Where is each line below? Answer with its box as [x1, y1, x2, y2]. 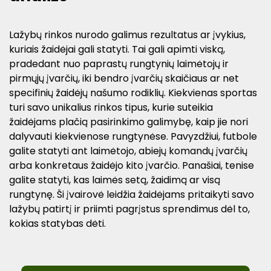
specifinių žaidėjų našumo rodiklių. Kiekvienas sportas [9, 86, 257, 100]
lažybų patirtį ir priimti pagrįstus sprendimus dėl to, [9, 202, 250, 217]
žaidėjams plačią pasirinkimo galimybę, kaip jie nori [9, 115, 248, 129]
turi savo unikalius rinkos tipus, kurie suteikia [9, 100, 213, 115]
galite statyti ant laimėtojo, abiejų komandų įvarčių [9, 144, 247, 158]
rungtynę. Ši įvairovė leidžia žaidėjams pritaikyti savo [9, 188, 254, 202]
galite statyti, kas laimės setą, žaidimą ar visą [9, 173, 220, 188]
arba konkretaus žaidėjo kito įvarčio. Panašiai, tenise [9, 158, 254, 173]
